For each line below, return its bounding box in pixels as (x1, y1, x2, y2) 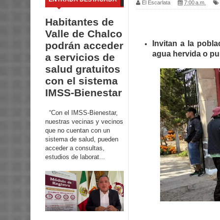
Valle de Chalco (45, 28, 122, 40)
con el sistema (45, 75, 118, 87)
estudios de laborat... (45, 153, 105, 161)
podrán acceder (45, 40, 123, 52)
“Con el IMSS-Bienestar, (45, 109, 118, 116)
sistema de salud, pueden (45, 135, 118, 143)
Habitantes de (45, 16, 114, 28)
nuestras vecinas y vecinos (45, 117, 123, 125)
